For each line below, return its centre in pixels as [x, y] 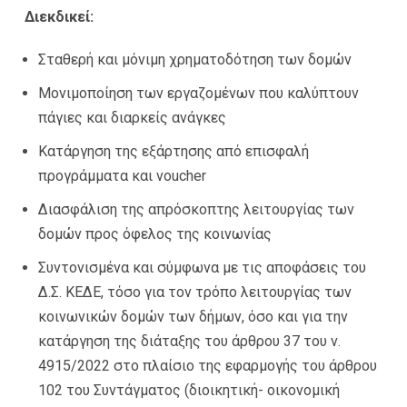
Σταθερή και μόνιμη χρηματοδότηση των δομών [195, 59]
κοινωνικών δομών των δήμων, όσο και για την [193, 316]
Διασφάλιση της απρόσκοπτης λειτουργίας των [196, 209]
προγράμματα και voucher [122, 175]
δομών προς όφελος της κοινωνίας [155, 233]
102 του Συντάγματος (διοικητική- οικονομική [189, 390]
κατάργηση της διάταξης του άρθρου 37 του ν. [189, 341]
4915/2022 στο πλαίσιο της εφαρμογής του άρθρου [208, 365]
